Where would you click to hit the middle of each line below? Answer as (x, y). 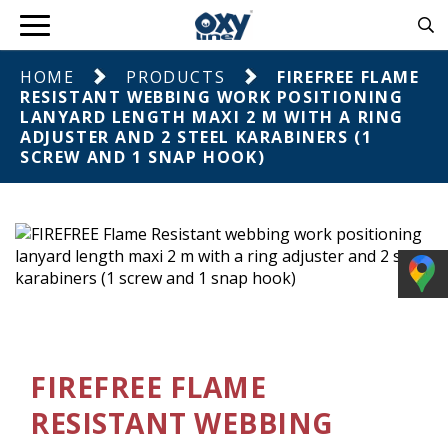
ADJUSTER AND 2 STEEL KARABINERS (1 (196, 137)
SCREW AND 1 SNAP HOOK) (143, 157)
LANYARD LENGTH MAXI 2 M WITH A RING (212, 117)
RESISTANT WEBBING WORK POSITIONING (212, 97)
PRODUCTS (176, 77)
